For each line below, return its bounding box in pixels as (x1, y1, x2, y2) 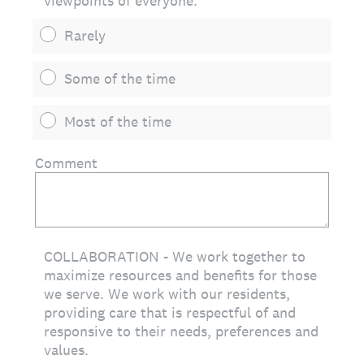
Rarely (64, 26, 106, 45)
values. (44, 340, 89, 359)
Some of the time (64, 69, 175, 88)
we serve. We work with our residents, (44, 284, 290, 303)
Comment (35, 154, 97, 172)
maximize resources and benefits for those (44, 266, 317, 284)
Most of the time (64, 112, 171, 131)
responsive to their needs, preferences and (44, 322, 318, 340)
